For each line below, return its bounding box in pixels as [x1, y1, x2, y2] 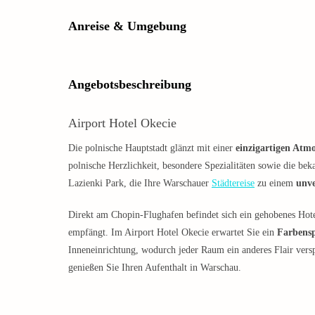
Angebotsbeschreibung [68, 77, 191, 91]
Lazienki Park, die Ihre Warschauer [68, 177, 212, 188]
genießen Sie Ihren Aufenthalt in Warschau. [68, 262, 241, 273]
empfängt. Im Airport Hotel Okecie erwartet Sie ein [68, 226, 277, 238]
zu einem [255, 177, 296, 188]
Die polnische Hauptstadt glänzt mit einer [68, 142, 236, 153]
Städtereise [212, 177, 255, 188]
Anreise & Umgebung [68, 18, 186, 33]
